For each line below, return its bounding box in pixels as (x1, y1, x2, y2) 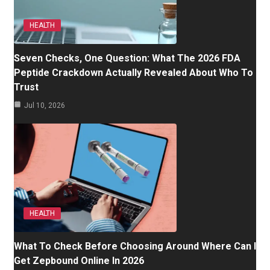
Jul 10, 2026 (24, 101, 65, 110)
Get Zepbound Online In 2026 (14, 254, 144, 266)
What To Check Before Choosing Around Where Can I (14, 240, 256, 252)
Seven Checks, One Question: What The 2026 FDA (14, 52, 240, 64)
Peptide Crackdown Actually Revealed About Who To (14, 66, 253, 78)
